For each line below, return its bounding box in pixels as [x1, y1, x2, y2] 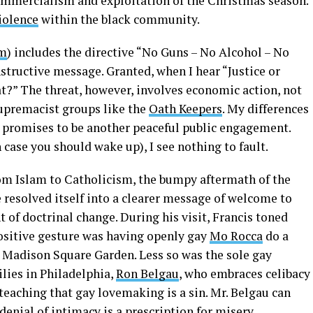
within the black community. [38, 11, 200, 27]
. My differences [222, 101, 309, 117]
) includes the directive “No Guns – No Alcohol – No [7, 44, 289, 60]
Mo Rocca [210, 228, 263, 244]
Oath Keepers [149, 101, 222, 117]
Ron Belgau [116, 265, 179, 282]
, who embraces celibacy [179, 265, 310, 282]
